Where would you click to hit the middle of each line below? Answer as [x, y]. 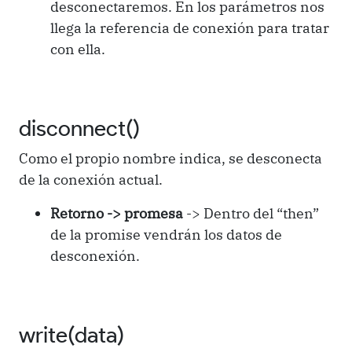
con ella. [78, 49]
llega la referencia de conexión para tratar [190, 27]
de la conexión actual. [91, 179]
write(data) [71, 334]
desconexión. [95, 255]
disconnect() [79, 128]
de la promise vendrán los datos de [166, 234]
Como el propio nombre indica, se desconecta [170, 158]
